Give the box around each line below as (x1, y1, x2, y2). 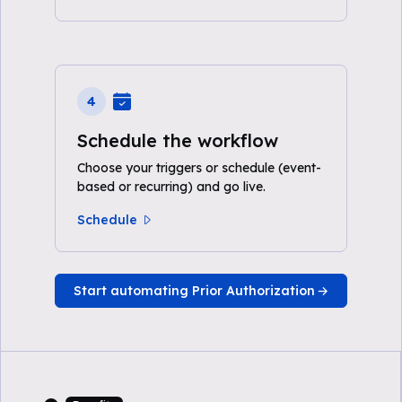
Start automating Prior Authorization (74, 283, 315, 299)
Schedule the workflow (77, 129, 278, 152)
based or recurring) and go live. (77, 179, 266, 195)
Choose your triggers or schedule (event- (77, 160, 321, 176)
